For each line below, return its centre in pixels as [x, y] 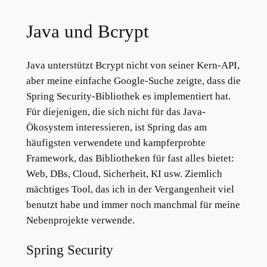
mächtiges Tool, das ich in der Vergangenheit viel [130, 189]
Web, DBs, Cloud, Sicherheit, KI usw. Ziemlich [124, 173]
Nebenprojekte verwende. [80, 220]
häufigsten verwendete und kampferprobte [116, 142]
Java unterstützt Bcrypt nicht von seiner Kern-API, [133, 65]
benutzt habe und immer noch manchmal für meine [133, 204]
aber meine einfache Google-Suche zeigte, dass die [133, 80]
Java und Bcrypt [87, 32]
